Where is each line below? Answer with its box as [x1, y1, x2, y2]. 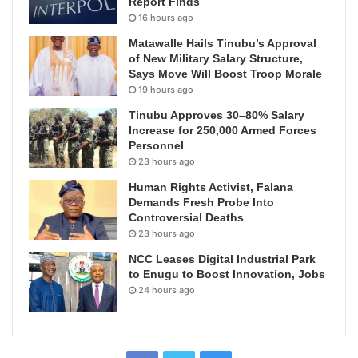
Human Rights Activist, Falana [129, 180, 293, 193]
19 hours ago [138, 83, 193, 95]
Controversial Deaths [129, 210, 244, 224]
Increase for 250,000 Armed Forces [129, 123, 316, 137]
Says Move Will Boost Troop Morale [129, 66, 322, 80]
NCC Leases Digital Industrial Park [129, 252, 316, 265]
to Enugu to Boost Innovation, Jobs [129, 267, 325, 280]
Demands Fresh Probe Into [129, 195, 274, 209]
